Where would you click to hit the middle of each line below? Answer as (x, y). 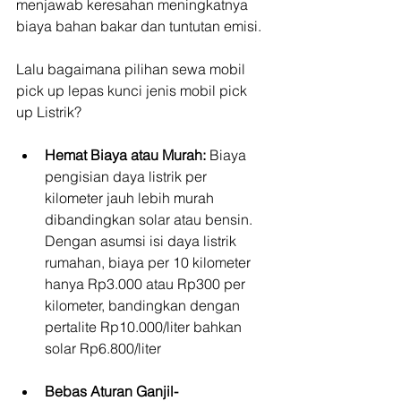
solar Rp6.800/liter (103, 348)
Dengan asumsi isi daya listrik (142, 240)
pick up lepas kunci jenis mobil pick (133, 90)
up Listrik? (49, 111)
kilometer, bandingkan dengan (144, 305)
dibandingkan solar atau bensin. (150, 219)
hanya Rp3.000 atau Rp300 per (147, 283)
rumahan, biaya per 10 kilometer (149, 262)
